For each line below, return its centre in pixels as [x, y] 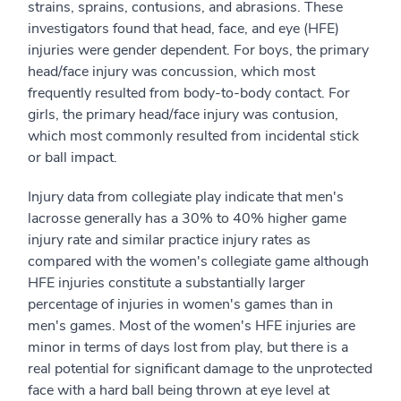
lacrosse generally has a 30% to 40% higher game [187, 218]
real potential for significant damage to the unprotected [200, 369]
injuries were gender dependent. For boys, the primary [198, 50]
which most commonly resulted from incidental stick [193, 136]
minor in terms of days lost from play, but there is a [188, 347]
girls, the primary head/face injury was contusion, [183, 115]
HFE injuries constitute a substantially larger [166, 283]
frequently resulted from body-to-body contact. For [189, 93]
